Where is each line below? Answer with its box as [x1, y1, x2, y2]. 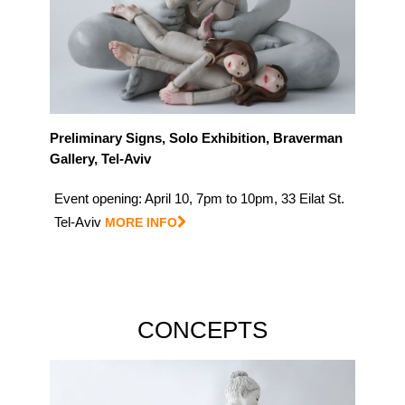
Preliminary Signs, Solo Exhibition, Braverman [50, 130, 343, 146]
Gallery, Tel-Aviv [50, 151, 151, 167]
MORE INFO [105, 215, 177, 231]
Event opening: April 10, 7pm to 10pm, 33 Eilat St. [54, 191, 344, 207]
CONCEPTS [137, 316, 268, 343]
